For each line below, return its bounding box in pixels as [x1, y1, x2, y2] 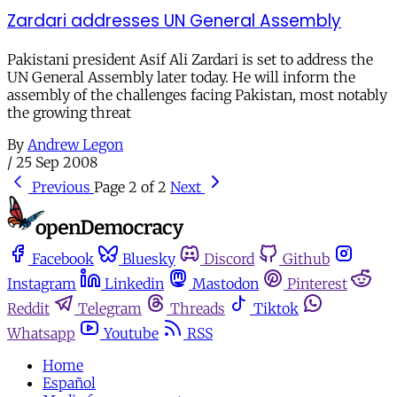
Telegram [78, 300, 142, 318]
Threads [170, 300, 225, 318]
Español [43, 374, 96, 393]
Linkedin [105, 275, 164, 293]
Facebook [32, 250, 94, 269]
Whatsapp [7, 324, 75, 343]
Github [283, 250, 330, 269]
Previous [32, 177, 90, 196]
